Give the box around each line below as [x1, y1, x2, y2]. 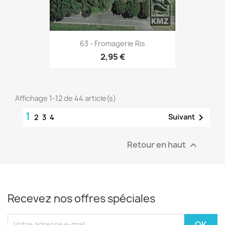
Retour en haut [127, 139, 187, 150]
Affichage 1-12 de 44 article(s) [15, 93, 116, 103]
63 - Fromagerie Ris [80, 39, 145, 49]
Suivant [168, 111, 195, 122]
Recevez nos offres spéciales [8, 191, 155, 206]
